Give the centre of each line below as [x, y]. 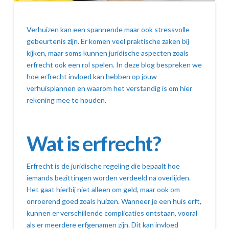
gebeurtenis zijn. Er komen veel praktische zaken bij [108, 41]
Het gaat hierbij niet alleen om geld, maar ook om [103, 189]
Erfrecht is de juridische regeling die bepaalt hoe [103, 166]
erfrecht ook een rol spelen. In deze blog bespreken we [114, 64]
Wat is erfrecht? [94, 143]
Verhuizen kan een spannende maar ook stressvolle [108, 29]
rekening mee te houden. [66, 100]
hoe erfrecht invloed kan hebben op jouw [91, 76]
